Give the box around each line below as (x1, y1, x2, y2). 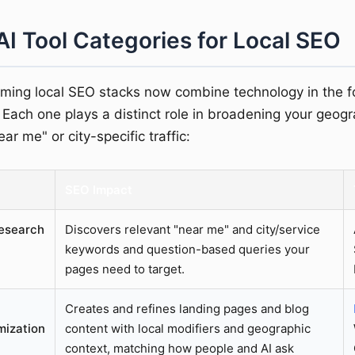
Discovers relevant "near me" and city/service (65, 221, 320, 237)
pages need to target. (65, 261, 185, 277)
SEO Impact (65, 181, 132, 197)
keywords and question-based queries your (65, 241, 310, 257)
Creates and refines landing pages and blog (65, 300, 309, 316)
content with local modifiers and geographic (65, 320, 311, 336)
